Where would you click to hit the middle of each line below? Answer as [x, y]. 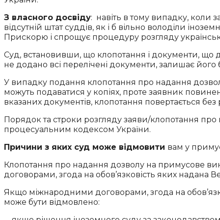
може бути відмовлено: [52, 202]
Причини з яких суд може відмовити [86, 147]
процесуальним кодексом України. [77, 130]
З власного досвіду [47, 18]
